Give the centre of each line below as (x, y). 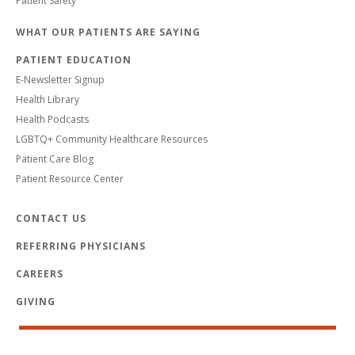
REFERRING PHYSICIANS (81, 246)
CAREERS (40, 273)
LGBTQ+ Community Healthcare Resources (112, 139)
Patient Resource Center (70, 178)
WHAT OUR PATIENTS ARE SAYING (108, 32)
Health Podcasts (52, 119)
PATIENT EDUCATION (74, 59)
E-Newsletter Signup (60, 79)
